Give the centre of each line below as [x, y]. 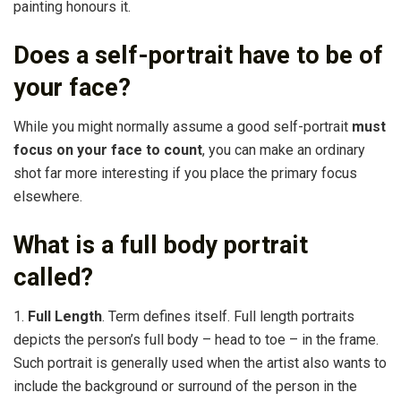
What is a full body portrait [161, 245]
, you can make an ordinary [284, 150]
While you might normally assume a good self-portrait [183, 127]
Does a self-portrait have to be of [198, 55]
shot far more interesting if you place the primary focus [185, 174]
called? [53, 277]
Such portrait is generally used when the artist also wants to [200, 363]
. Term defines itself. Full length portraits [228, 317]
